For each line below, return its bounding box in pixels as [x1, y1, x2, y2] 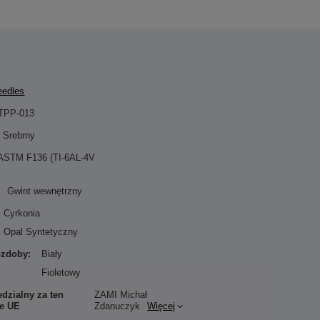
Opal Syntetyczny [4, 226, 79, 237]
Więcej [147, 301, 176, 311]
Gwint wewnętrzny [7, 186, 83, 196]
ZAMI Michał [94, 289, 148, 300]
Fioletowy [41, 267, 81, 278]
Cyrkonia [4, 208, 41, 219]
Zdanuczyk [94, 301, 141, 311]
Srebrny [3, 130, 36, 141]
